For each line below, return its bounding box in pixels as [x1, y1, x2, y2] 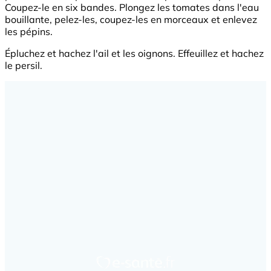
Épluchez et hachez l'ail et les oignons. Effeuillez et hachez [5, 47, 264, 60]
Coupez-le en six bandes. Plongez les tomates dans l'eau [5, 1, 259, 14]
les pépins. [5, 25, 53, 38]
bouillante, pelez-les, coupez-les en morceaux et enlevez [5, 13, 257, 26]
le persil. [5, 59, 42, 72]
